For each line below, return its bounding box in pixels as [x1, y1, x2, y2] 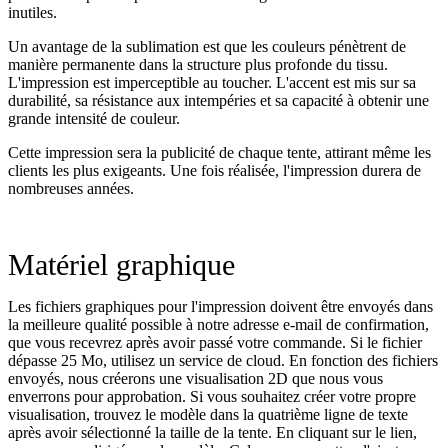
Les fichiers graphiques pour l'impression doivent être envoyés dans [8, 297, 433, 315]
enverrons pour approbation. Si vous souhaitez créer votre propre [8, 387, 416, 405]
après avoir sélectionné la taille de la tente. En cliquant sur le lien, [8, 423, 417, 441]
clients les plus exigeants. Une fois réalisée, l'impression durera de [8, 161, 421, 179]
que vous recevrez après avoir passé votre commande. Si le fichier [8, 333, 422, 351]
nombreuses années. [8, 179, 134, 197]
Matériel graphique [8, 247, 235, 281]
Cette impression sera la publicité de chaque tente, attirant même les [8, 143, 431, 161]
